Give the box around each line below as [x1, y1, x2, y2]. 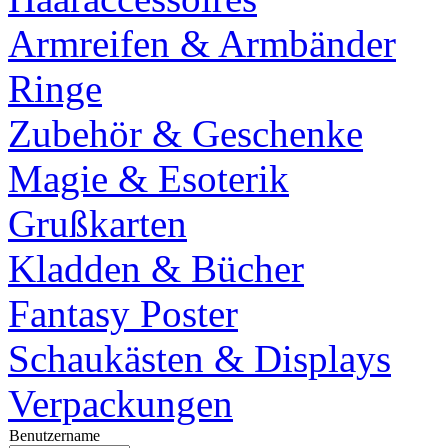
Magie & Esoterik [8, 157, 289, 201]
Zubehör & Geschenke [8, 112, 363, 156]
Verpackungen [8, 382, 233, 426]
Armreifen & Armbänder [8, 22, 396, 66]
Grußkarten [8, 202, 187, 246]
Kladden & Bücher [8, 247, 304, 291]
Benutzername [9, 427, 100, 445]
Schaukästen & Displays [8, 337, 391, 381]
